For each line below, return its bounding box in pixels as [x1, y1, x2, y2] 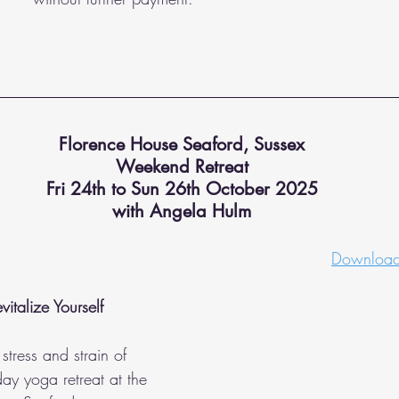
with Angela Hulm [112, 199, 251, 224]
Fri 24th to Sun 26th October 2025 [45, 177, 318, 201]
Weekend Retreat [115, 155, 248, 179]
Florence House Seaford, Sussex [59, 133, 305, 157]
